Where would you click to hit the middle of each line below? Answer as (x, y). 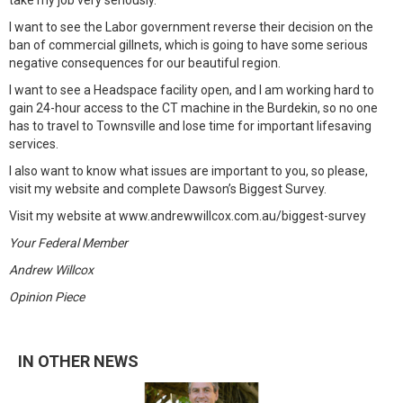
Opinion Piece (47, 297)
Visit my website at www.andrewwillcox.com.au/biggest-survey (188, 216)
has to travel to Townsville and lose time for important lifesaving (190, 126)
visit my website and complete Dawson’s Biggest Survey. (168, 189)
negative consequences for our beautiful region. (145, 63)
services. (34, 144)
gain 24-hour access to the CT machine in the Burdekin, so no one (193, 108)
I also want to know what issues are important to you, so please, (188, 171)
